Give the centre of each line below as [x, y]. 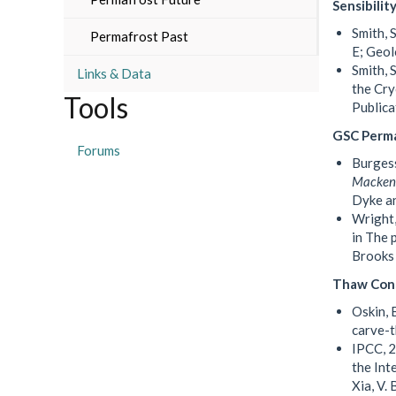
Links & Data [114, 73]
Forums [99, 150]
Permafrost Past [139, 36]
